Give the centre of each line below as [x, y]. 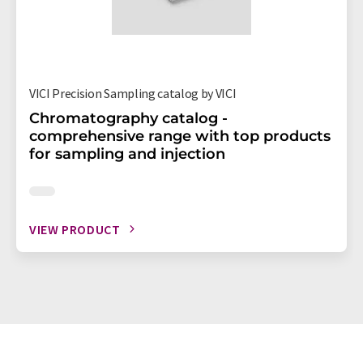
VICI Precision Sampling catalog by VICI [133, 93]
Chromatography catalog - [128, 118]
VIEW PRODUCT [75, 229]
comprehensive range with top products [180, 136]
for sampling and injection [127, 154]
